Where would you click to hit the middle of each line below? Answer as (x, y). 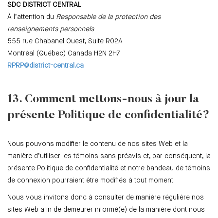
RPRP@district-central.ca (45, 66)
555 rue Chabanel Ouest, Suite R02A (65, 42)
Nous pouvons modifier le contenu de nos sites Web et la (98, 144)
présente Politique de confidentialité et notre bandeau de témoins (109, 169)
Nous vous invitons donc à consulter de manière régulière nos (106, 198)
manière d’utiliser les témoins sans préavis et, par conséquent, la (109, 156)
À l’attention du (32, 17)
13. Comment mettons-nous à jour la (103, 100)
